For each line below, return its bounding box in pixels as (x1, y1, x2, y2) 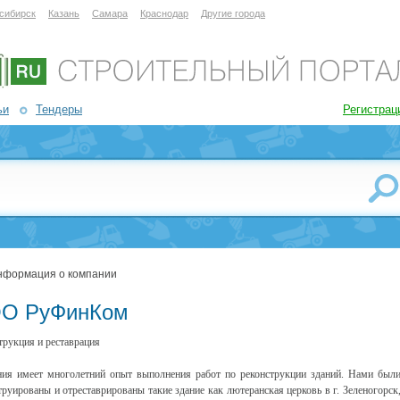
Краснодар (140, 8, 188, 19)
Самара (92, 8, 128, 19)
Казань (48, 8, 79, 19)
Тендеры (36, 103, 82, 116)
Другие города (201, 8, 265, 19)
